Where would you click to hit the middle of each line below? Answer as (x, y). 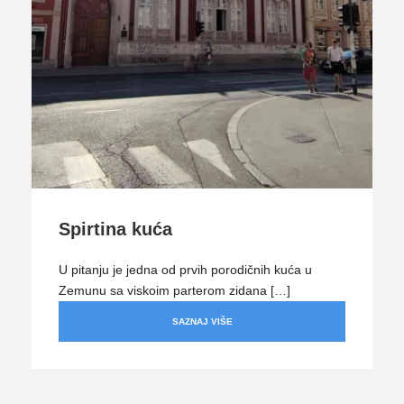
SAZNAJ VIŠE (202, 321)
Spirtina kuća (115, 229)
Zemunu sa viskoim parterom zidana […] (174, 290)
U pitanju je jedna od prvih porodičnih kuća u (185, 269)
